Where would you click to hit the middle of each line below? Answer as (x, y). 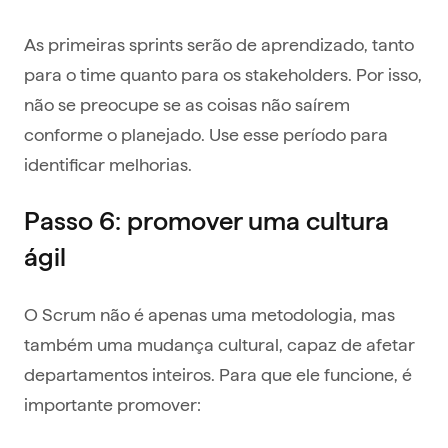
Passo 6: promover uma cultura (206, 221)
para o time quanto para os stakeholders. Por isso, (223, 74)
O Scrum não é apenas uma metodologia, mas (209, 314)
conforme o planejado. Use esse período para (206, 134)
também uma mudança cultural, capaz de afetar (219, 344)
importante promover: (112, 404)
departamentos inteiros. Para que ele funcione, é (218, 374)
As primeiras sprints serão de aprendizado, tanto (219, 44)
